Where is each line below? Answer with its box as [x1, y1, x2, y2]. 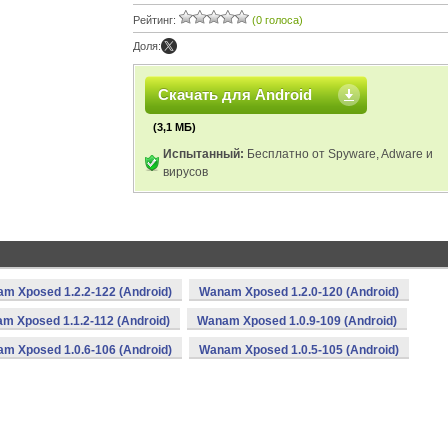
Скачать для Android [158, 86, 312, 103]
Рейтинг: [133, 14, 179, 26]
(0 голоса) [252, 14, 303, 26]
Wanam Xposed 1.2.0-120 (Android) [199, 285, 399, 299]
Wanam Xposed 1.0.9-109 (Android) [197, 314, 397, 328]
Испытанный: [163, 147, 244, 161]
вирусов [163, 165, 208, 179]
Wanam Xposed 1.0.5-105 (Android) [199, 343, 399, 357]
